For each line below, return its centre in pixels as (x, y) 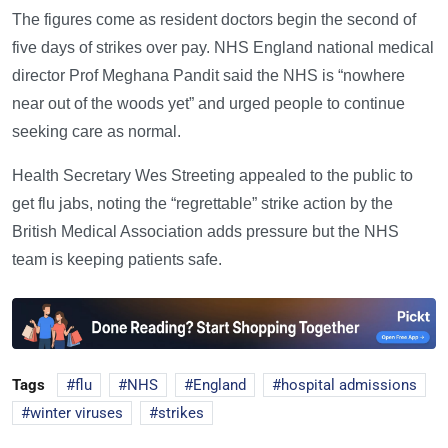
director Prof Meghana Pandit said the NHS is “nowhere (208, 75)
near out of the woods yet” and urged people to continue (208, 103)
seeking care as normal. (96, 131)
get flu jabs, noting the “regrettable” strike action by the (202, 203)
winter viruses (76, 412)
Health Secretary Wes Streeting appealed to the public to (212, 175)
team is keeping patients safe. (117, 259)
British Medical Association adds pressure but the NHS (205, 231)
